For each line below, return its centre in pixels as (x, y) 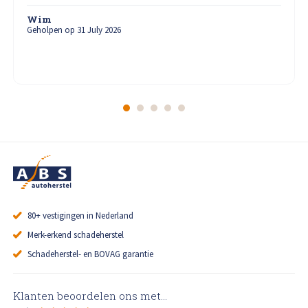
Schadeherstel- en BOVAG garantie (90, 254)
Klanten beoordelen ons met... (90, 296)
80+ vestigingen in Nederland (80, 216)
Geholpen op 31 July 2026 (74, 30)
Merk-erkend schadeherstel (75, 235)
